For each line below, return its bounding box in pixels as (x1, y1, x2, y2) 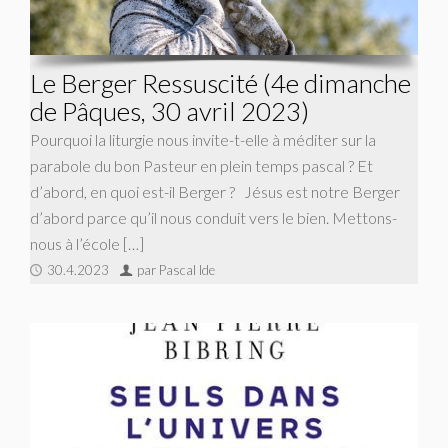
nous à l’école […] (30, 233, 144, 253)
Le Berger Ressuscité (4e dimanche (30, 66, 411, 99)
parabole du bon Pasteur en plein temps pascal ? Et (30, 155, 373, 175)
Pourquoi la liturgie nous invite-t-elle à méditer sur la (30, 129, 376, 149)
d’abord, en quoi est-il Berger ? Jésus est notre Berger (30, 181, 400, 201)
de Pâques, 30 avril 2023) (30, 94, 309, 127)
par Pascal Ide (137, 261, 215, 278)
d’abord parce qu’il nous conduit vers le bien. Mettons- (30, 207, 397, 227)
